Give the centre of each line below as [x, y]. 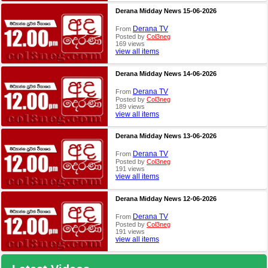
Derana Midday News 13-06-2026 [166, 136]
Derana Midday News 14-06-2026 [166, 73]
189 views [130, 106]
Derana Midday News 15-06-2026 [166, 11]
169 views [130, 44]
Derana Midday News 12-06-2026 [166, 198]
